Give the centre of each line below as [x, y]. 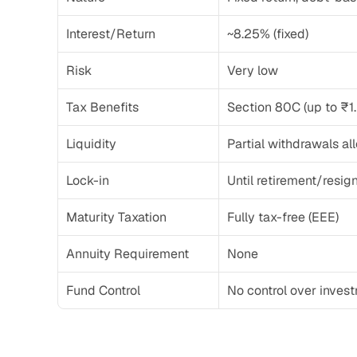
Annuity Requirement [127, 254]
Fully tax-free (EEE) [283, 217]
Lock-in [88, 180]
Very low [253, 71]
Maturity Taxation [116, 217]
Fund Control [103, 290]
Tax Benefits [102, 107]
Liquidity [91, 144]
